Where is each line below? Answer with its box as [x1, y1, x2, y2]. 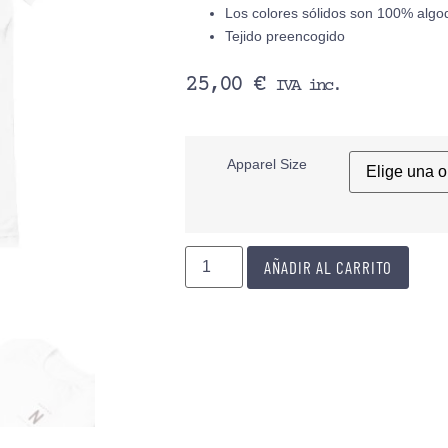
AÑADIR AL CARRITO [264, 256, 393, 277]
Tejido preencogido [225, 28, 346, 44]
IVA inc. [274, 76, 341, 96]
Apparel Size [227, 156, 308, 173]
